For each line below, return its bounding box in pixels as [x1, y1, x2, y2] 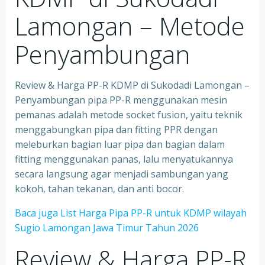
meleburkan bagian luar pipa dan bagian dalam [15, 138, 225, 151]
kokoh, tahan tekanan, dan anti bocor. [15, 182, 184, 195]
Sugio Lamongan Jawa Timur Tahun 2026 [15, 221, 199, 234]
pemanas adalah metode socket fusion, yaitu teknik [15, 108, 243, 121]
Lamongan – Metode [15, 9, 245, 43]
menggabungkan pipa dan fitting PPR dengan [15, 123, 218, 136]
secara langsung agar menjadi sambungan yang [15, 167, 228, 180]
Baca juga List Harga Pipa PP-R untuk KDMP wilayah [15, 206, 247, 219]
